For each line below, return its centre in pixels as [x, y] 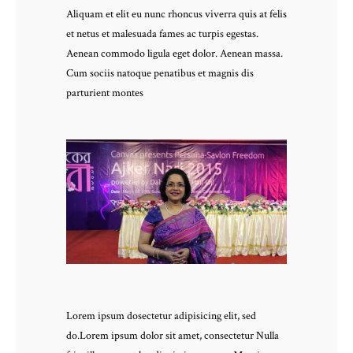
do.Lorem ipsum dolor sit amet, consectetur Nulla [173, 336]
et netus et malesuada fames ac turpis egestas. [162, 33]
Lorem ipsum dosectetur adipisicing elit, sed [161, 316]
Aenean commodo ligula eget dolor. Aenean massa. [175, 53]
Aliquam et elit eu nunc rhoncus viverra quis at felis [176, 14]
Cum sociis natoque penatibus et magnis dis [160, 73]
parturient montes [105, 93]
